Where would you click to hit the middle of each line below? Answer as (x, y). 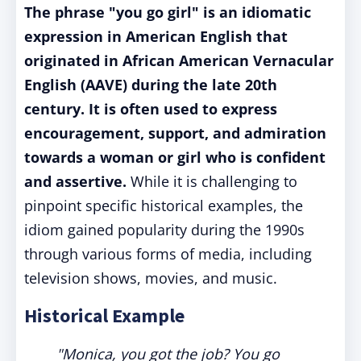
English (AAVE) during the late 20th (151, 85)
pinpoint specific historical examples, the (164, 205)
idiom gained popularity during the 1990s (164, 230)
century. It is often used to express (151, 109)
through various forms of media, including (168, 254)
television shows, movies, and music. (151, 278)
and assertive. (77, 181)
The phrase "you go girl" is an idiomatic (168, 12)
